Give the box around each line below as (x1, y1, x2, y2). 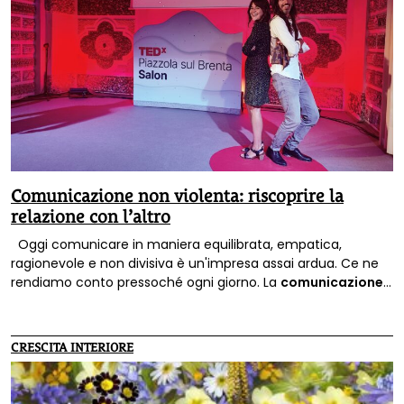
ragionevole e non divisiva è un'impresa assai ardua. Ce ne (11, 254, 379, 273)
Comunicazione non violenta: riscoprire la (11, 186, 344, 207)
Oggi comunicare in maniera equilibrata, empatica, (11, 235, 342, 254)
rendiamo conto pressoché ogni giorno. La (11, 273, 280, 292)
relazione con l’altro (11, 207, 170, 227)
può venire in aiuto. (94, 292, 225, 311)
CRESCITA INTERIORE (11, 340, 133, 355)
